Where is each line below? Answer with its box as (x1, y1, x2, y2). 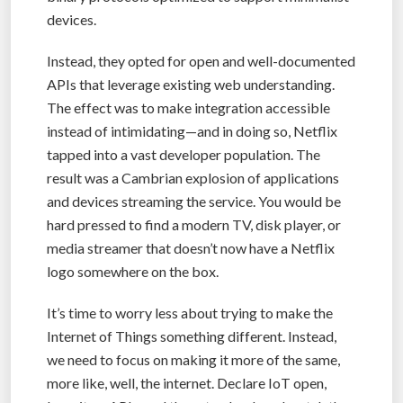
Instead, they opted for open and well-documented (47, 51, 355, 69)
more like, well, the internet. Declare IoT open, (47, 373, 327, 391)
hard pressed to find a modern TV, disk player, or (47, 215, 341, 233)
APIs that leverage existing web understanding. (47, 75, 335, 93)
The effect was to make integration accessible (47, 98, 330, 116)
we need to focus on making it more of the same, (47, 350, 340, 368)
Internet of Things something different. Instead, (47, 327, 336, 345)
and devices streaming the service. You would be (47, 192, 341, 210)
